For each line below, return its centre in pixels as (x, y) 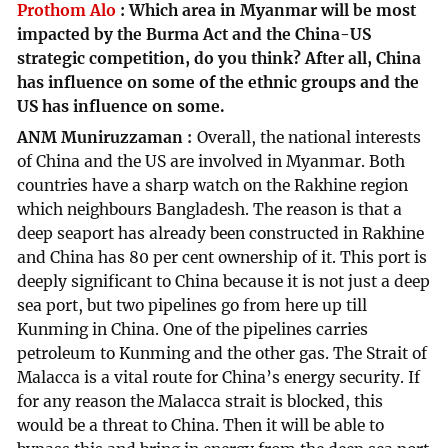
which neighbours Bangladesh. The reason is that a (210, 210)
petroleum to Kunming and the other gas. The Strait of (222, 354)
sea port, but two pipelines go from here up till (192, 306)
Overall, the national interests (309, 138)
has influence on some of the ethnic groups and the (218, 83)
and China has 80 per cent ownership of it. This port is (222, 258)
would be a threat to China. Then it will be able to (201, 426)
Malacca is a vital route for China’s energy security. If (219, 378)
